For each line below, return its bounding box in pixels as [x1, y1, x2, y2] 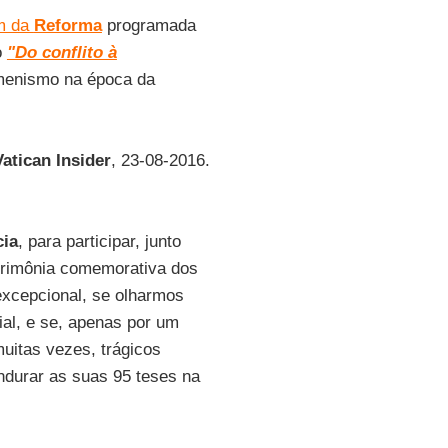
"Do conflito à [6, 43, 117, 62]
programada [101, 16, 196, 35]
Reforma [33, 16, 102, 35]
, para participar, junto [17, 232, 181, 251]
